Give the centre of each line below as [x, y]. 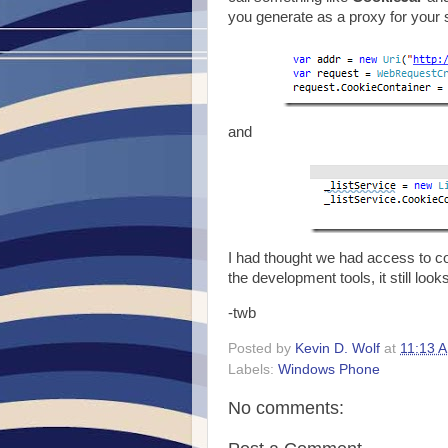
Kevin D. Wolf [337, 348]
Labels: [253, 369]
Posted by [261, 348]
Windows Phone [329, 369]
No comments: [286, 407]
